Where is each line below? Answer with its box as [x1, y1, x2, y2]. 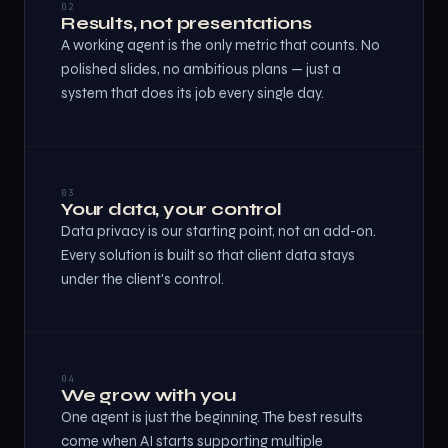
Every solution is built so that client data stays [61, 247, 355, 264]
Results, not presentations [61, 12, 312, 34]
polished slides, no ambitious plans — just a [61, 61, 341, 78]
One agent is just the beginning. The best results [61, 409, 363, 426]
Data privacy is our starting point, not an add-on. [61, 223, 376, 240]
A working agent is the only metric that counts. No [61, 37, 380, 54]
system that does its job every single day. [61, 85, 324, 102]
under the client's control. [61, 271, 224, 288]
